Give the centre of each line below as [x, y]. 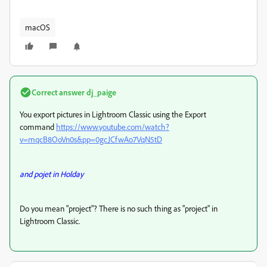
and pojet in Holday [52, 174]
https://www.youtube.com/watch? [113, 127]
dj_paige [100, 92]
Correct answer [58, 92]
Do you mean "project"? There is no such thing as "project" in [119, 208]
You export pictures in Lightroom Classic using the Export [113, 114]
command [38, 127]
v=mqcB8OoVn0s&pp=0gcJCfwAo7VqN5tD [91, 139]
